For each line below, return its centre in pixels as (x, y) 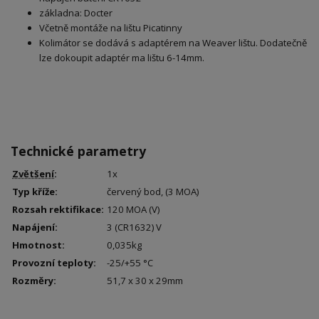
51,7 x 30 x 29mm (145, 280)
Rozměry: (34, 280)
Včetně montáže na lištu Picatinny (111, 28)
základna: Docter (76, 13)
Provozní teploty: (54, 262)
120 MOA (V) (133, 209)
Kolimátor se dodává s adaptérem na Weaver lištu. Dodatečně (173, 43)
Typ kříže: (35, 191)
